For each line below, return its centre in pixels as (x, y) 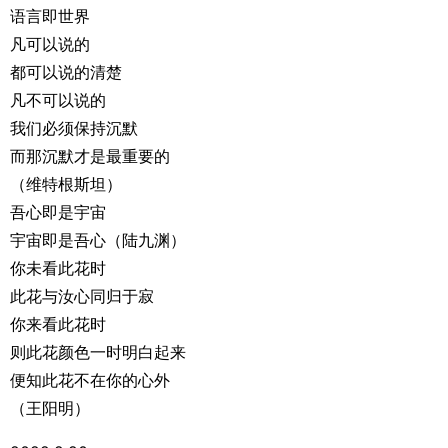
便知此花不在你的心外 (90, 380)
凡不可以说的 (58, 100)
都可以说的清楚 (66, 72)
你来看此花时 (58, 324)
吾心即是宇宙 (58, 212)
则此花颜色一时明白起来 (98, 352)
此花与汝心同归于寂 (82, 296)
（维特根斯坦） (66, 184)
